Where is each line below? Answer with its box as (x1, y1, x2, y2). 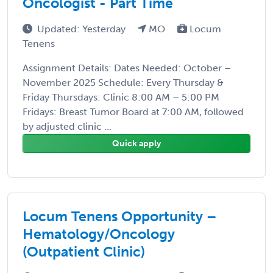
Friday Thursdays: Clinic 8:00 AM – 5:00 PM (23, 91, 219, 103)
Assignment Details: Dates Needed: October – (23, 62, 231, 74)
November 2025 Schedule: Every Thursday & (23, 76, 224, 88)
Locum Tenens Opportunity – (23, 207, 216, 225)
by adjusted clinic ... (23, 120, 112, 132)
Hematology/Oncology (23, 225, 175, 243)
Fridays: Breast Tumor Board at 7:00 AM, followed (23, 105, 244, 118)
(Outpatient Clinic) (23, 243, 145, 260)
